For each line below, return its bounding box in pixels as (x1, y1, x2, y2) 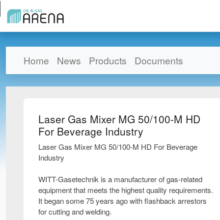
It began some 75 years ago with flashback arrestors (38, 195, 207, 206)
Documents (135, 53, 183, 67)
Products (89, 53, 127, 67)
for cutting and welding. (38, 206, 111, 217)
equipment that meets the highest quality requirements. (38, 184, 213, 195)
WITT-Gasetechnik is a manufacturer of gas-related (38, 173, 202, 184)
